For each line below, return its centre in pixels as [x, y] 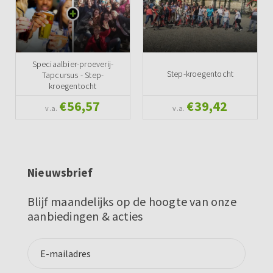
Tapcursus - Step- [73, 75]
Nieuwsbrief [60, 172]
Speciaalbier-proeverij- [73, 64]
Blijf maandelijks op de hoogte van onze [132, 201]
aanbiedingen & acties [85, 216]
